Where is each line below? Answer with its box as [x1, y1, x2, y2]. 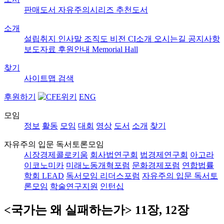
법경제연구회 [140, 150, 188, 159]
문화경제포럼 [132, 161, 180, 169]
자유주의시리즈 [58, 5, 116, 14]
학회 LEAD [24, 171, 64, 180]
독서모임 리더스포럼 [66, 171, 140, 180]
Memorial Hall [92, 45, 138, 53]
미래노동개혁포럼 [66, 161, 130, 169]
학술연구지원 [50, 182, 98, 190]
